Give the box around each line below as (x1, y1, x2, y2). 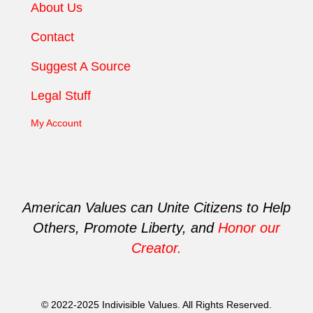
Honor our (218, 220, 280, 236)
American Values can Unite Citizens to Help (22, 200, 291, 216)
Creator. (131, 240, 182, 256)
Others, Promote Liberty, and (33, 220, 218, 236)
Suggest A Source (31, 59, 131, 74)
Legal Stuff (31, 89, 91, 103)
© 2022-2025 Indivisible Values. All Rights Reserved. (41, 299, 272, 311)
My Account (31, 117, 82, 129)
